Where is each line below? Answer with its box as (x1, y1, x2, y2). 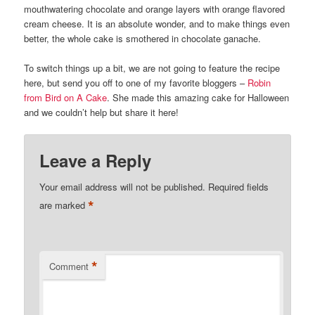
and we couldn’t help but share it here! (24, 105, 179, 120)
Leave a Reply (39, 148, 152, 173)
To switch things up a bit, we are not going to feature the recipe (24, 61, 281, 75)
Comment (49, 259, 89, 274)
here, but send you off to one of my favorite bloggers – (24, 76, 248, 90)
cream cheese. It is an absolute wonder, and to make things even (24, 17, 290, 31)
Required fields (208, 180, 269, 194)
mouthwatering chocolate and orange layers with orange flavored (24, 2, 285, 16)
